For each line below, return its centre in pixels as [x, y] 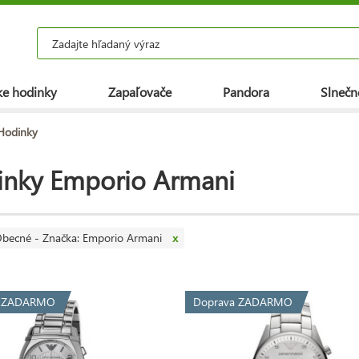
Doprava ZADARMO [243, 301]
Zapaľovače [140, 92]
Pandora [246, 92]
